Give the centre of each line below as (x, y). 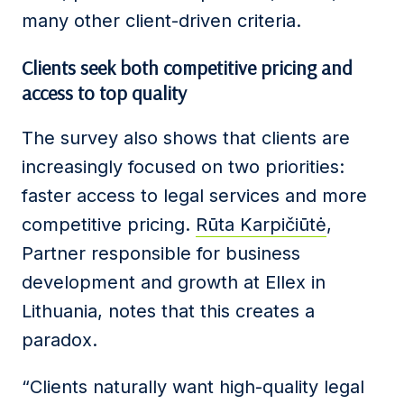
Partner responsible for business (161, 253)
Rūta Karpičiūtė (261, 225)
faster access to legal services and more (194, 196)
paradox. (60, 340)
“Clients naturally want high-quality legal (193, 387)
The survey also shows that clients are (186, 138)
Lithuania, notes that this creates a (168, 311)
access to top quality (104, 93)
